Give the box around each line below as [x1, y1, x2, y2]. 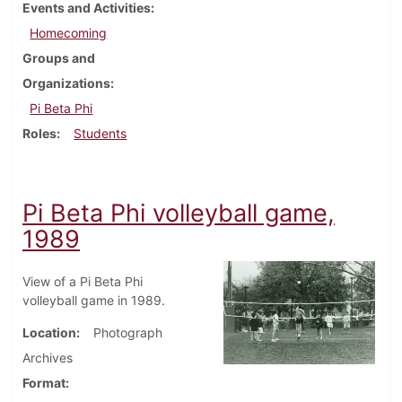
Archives [22, 350, 73, 366]
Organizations [22, 75, 110, 92]
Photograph [93, 325, 162, 341]
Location [22, 325, 76, 341]
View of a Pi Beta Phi [22, 274, 143, 290]
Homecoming [30, 25, 108, 41]
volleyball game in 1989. [22, 293, 165, 309]
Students [74, 126, 127, 142]
